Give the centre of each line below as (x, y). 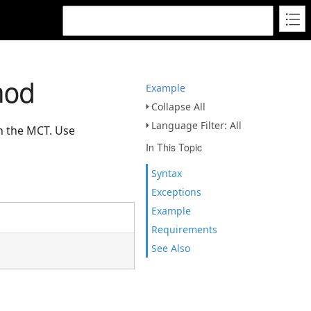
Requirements (184, 229)
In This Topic (174, 147)
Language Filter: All (196, 125)
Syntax (167, 173)
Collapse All (178, 107)
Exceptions (176, 192)
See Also (171, 248)
